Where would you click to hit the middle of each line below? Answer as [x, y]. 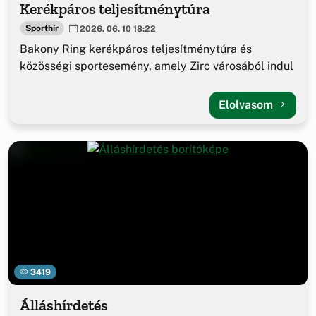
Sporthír [42, 28]
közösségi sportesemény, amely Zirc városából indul [157, 66]
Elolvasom [247, 105]
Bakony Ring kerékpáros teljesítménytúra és [136, 49]
